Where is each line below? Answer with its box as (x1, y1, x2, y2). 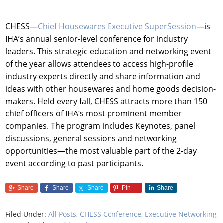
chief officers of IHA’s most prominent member (5, 108, 182, 119)
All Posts (48, 209, 77, 219)
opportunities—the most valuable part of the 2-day (5, 145, 197, 156)
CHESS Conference (80, 209, 142, 219)
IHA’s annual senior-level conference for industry (5, 33, 188, 44)
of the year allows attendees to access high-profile (5, 58, 194, 69)
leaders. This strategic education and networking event (5, 45, 212, 57)
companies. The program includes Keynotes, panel (5, 120, 196, 131)
